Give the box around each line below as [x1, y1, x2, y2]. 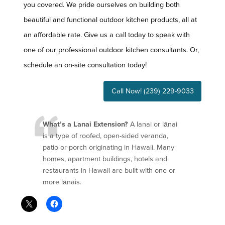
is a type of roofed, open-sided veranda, [43, 131, 168, 140]
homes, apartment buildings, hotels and [43, 154, 167, 163]
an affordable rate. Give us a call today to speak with [24, 31, 190, 40]
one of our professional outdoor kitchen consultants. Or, [24, 46, 199, 55]
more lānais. [43, 177, 81, 186]
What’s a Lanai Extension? [43, 120, 128, 129]
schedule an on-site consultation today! [24, 61, 147, 70]
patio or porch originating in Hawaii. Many [43, 143, 174, 152]
